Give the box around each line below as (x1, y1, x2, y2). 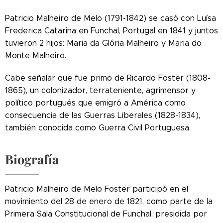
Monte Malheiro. (5, 50, 66, 60)
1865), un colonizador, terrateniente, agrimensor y (5, 85, 196, 95)
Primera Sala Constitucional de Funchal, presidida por (5, 209, 207, 219)
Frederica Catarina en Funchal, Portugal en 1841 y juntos (5, 25, 218, 35)
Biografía (5, 150, 59, 167)
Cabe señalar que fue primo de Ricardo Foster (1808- (5, 73, 211, 83)
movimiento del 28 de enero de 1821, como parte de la (5, 196, 213, 206)
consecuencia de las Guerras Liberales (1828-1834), (5, 110, 200, 120)
